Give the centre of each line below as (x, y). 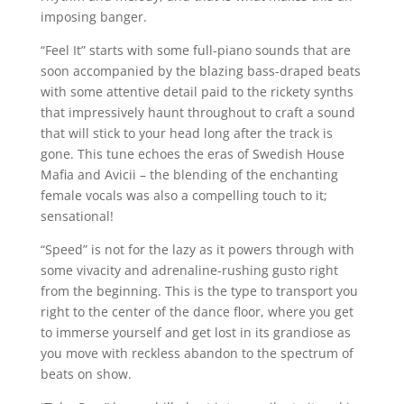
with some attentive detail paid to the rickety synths (197, 91)
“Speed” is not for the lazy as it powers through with (197, 249)
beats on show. (86, 373)
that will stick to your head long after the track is (186, 133)
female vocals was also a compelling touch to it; (184, 195)
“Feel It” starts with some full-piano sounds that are (195, 50)
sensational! (77, 216)
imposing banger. (93, 16)
